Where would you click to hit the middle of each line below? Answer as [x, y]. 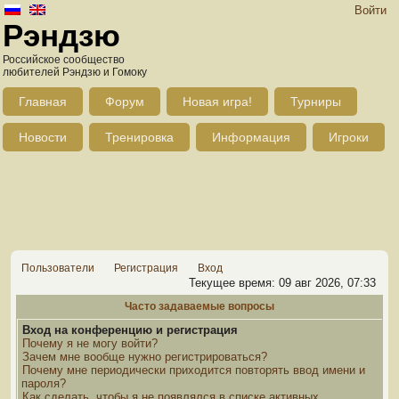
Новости [43, 137]
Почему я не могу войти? [90, 343]
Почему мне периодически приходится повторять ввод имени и [194, 370]
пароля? [44, 383]
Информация [251, 137]
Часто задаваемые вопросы [199, 306]
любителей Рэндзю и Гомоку [75, 72]
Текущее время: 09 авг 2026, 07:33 [282, 283]
